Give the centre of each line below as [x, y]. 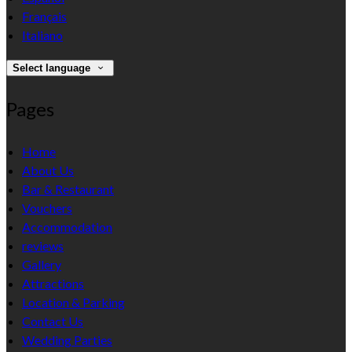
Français [44, 16]
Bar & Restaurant [68, 189]
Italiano [42, 35]
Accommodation [67, 226]
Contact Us [53, 321]
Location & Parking [73, 302]
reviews [43, 245]
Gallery [42, 264]
